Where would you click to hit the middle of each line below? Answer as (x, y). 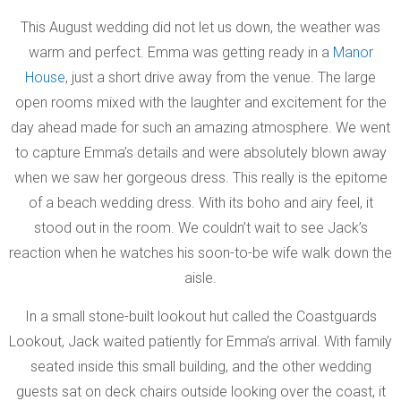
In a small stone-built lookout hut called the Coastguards (200, 316)
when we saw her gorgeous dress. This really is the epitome (200, 177)
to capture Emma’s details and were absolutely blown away (200, 152)
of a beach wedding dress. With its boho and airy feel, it (200, 202)
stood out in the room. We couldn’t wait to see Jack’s (200, 227)
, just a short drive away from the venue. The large (221, 77)
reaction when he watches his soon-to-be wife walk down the (200, 252)
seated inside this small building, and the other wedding (200, 366)
